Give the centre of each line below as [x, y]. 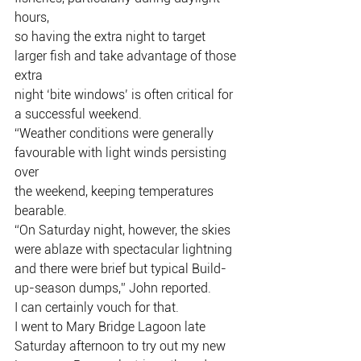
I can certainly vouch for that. [97, 307]
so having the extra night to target [112, 37]
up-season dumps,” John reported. [113, 288]
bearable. [41, 211]
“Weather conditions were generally [116, 133]
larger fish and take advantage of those [127, 56]
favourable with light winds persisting [122, 153]
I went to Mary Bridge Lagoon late [112, 327]
